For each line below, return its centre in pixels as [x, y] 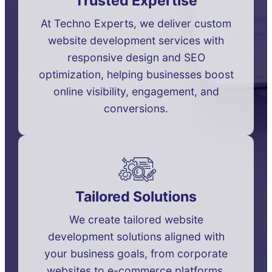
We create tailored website [136, 219]
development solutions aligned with [136, 236]
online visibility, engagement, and [136, 91]
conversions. [136, 108]
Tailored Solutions [136, 196]
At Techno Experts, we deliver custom [136, 23]
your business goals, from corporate [136, 253]
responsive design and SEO [136, 57]
